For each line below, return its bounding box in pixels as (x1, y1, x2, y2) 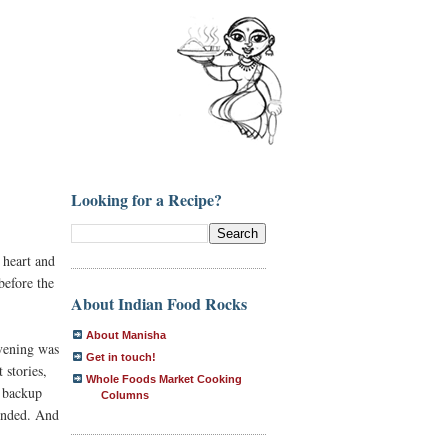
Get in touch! (86, 350, 156, 363)
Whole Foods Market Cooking (86, 372, 242, 385)
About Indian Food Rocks (71, 291, 247, 315)
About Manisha (86, 328, 166, 341)
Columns (101, 388, 149, 401)
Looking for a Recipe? (71, 188, 222, 211)
